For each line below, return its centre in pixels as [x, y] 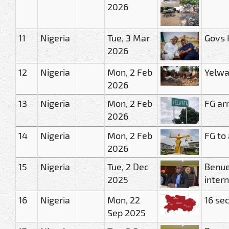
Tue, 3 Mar [129, 38]
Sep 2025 [127, 212]
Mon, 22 [124, 200]
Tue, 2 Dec [128, 166]
